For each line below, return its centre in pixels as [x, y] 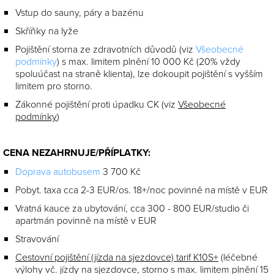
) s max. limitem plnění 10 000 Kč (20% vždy [149, 61]
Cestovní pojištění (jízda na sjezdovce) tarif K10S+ [117, 257]
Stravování [37, 239]
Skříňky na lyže [47, 31]
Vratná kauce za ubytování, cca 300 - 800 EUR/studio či [132, 208]
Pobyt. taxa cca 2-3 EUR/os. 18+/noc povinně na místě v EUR [142, 190]
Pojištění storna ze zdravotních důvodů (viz [106, 49]
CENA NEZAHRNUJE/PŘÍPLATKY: [77, 153]
